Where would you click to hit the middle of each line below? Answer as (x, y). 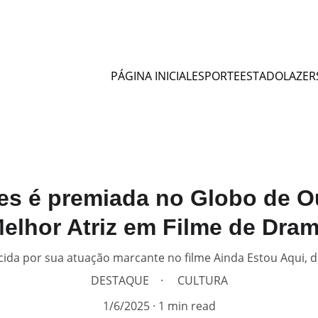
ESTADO (262, 76)
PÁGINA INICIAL (151, 76)
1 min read (187, 306)
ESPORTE (216, 76)
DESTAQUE (120, 280)
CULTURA (202, 280)
